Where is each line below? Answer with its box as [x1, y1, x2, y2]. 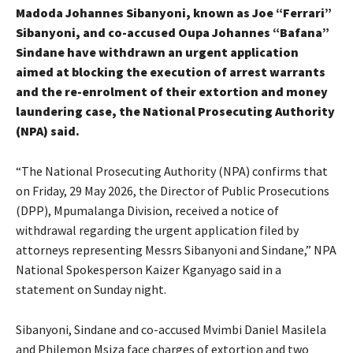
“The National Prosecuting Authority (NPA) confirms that [16, 162, 328, 179]
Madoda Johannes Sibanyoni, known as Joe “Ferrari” [16, 4, 332, 20]
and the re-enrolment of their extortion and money [16, 83, 328, 99]
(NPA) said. [16, 122, 80, 139]
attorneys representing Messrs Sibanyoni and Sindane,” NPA [16, 241, 336, 258]
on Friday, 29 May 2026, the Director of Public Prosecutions [16, 182, 329, 199]
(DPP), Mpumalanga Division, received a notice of [16, 202, 279, 218]
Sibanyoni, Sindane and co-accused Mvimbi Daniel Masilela [16, 321, 326, 337]
